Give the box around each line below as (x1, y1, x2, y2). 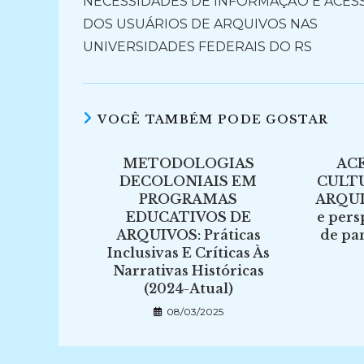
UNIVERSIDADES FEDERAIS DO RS (83, 39, 312, 54)
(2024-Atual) (143, 280, 233, 297)
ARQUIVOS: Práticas (115, 227, 261, 243)
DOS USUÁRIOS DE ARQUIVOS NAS (83, 16, 318, 32)
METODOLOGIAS (122, 155, 254, 171)
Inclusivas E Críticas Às (106, 245, 270, 261)
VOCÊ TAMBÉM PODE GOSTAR (97, 112, 329, 127)
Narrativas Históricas (112, 262, 264, 279)
